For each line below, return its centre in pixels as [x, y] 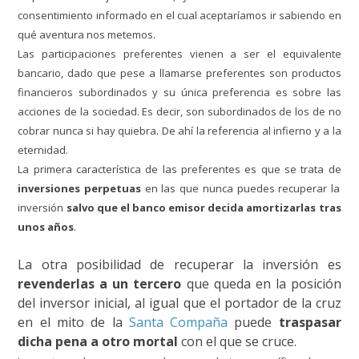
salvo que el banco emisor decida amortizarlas [191, 208]
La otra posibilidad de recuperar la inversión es [179, 264]
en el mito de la [73, 322]
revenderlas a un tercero [100, 284]
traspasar [310, 322]
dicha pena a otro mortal [98, 341]
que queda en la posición [261, 284]
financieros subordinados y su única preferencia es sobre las [179, 92]
